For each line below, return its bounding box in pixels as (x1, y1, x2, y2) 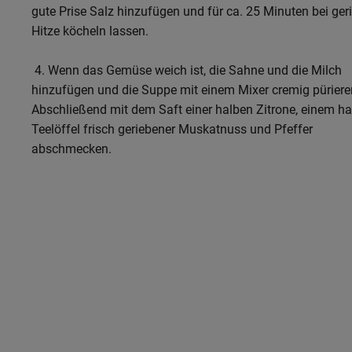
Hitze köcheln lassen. (31, 23, 148, 38)
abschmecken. (31, 141, 112, 156)
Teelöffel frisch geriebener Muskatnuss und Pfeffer (31, 121, 313, 137)
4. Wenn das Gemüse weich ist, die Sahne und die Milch (31, 62, 342, 78)
